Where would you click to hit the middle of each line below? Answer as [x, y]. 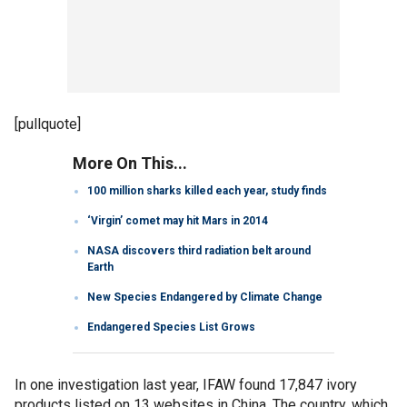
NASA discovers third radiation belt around [199, 250]
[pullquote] [48, 124]
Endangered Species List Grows [171, 327]
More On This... [130, 163]
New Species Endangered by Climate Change [205, 297]
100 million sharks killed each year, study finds [207, 190]
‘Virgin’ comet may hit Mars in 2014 [178, 220]
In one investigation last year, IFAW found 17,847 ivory [186, 384]
